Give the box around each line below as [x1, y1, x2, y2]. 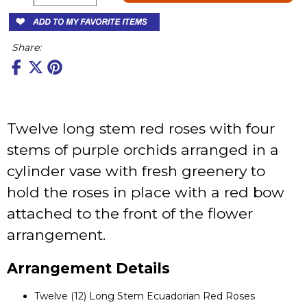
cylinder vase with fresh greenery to [7, 162, 265, 180]
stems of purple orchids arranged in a [7, 140, 279, 158]
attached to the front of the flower [7, 204, 253, 222]
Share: [12, 40, 41, 53]
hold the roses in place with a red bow [7, 183, 284, 201]
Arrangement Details [7, 259, 170, 277]
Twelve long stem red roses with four [7, 119, 275, 137]
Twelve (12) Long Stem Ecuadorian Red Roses [34, 290, 255, 303]
